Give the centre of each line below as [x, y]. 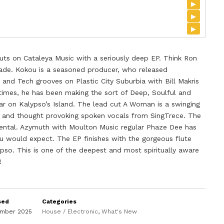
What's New [119, 211]
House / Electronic [70, 211]
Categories [59, 201]
